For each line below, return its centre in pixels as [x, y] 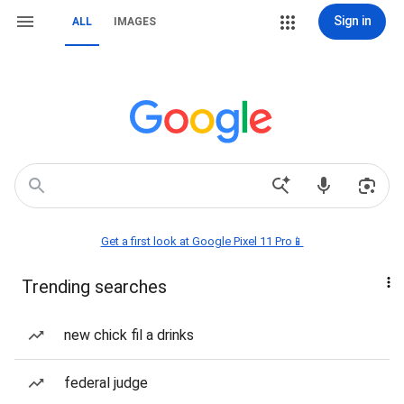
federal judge [106, 383]
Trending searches [94, 287]
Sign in [352, 21]
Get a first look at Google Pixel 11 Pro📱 [202, 241]
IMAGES [135, 22]
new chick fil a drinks [129, 335]
